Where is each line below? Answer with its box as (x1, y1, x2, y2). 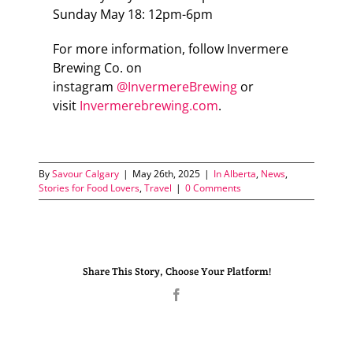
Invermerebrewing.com (79, 96, 218, 114)
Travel (144, 180, 173, 195)
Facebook (182, 287, 231, 300)
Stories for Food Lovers (39, 180, 140, 195)
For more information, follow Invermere (52, 39, 288, 58)
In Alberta (214, 166, 257, 180)
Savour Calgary (52, 166, 120, 180)
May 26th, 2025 (132, 166, 201, 180)
